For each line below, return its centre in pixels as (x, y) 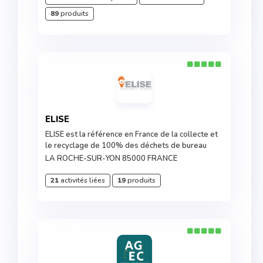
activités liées (82, 180)
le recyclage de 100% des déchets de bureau (126, 146)
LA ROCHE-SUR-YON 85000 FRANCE (111, 159)
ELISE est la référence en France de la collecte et (131, 134)
